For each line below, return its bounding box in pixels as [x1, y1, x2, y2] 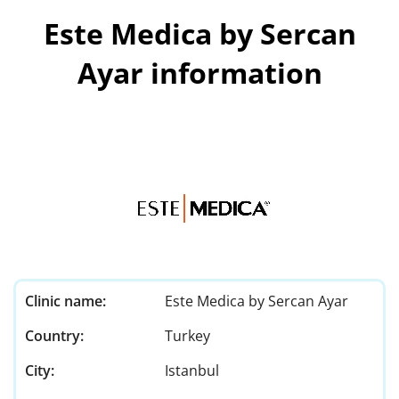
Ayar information [77, 53, 322, 93]
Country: [25, 326, 84, 346]
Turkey [164, 326, 210, 346]
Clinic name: [25, 291, 106, 312]
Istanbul [164, 361, 219, 381]
